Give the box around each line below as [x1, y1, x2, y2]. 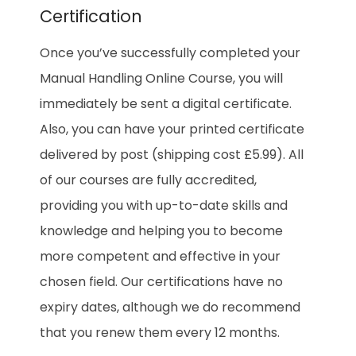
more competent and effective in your [40, 247, 281, 266]
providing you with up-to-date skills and [40, 196, 288, 215]
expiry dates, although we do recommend [40, 298, 300, 317]
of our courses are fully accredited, [40, 171, 257, 190]
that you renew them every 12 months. [40, 323, 280, 342]
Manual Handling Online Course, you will [40, 69, 283, 88]
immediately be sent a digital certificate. [40, 95, 292, 114]
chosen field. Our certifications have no [40, 273, 283, 292]
